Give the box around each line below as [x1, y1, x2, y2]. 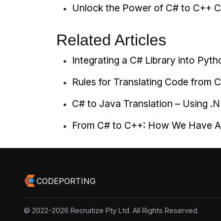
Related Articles [56, 31, 166, 49]
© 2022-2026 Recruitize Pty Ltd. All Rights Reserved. [24, 206, 199, 215]
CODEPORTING [36, 176, 96, 186]
